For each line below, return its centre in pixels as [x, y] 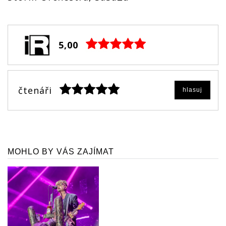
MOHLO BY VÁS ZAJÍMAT [61, 151]
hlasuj [192, 90]
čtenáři [35, 90]
